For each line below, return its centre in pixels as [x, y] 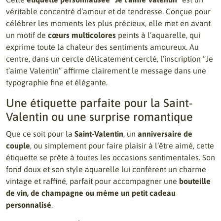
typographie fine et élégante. [57, 82]
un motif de [27, 35]
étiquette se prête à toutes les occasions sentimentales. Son [110, 157]
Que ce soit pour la [40, 134]
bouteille [195, 181]
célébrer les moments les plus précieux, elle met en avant [108, 23]
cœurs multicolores [82, 35]
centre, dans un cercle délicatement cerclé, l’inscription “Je [110, 59]
